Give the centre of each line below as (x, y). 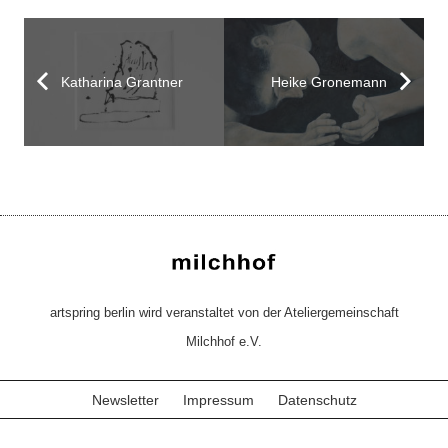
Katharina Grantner (121, 81)
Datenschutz (317, 399)
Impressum (218, 399)
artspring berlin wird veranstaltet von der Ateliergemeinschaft (224, 313)
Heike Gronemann (329, 81)
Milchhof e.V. (224, 342)
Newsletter (125, 399)
